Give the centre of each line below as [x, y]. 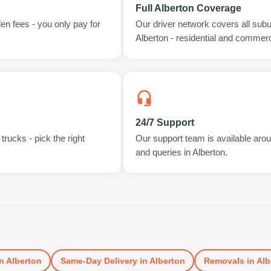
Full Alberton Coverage [188, 8]
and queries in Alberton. [181, 152]
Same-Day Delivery [99, 260]
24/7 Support [165, 122]
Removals [224, 260]
